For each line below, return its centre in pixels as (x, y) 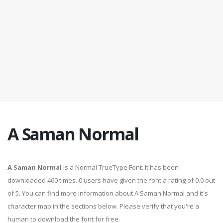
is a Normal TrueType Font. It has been (120, 167)
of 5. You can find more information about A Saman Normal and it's (108, 193)
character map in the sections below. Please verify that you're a (103, 206)
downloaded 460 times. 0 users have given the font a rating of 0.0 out (111, 180)
